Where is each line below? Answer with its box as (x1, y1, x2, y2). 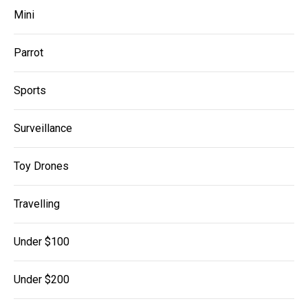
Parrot (14, 45, 43, 59)
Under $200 (14, 272, 69, 286)
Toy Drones (14, 159, 69, 173)
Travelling (14, 197, 60, 210)
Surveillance (14, 121, 72, 135)
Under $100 (14, 234, 69, 248)
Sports (14, 83, 46, 97)
